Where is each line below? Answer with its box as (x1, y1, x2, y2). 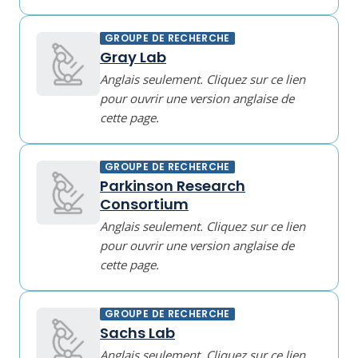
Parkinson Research (100, 176, 245, 196)
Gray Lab (100, 47, 166, 67)
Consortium (100, 194, 189, 214)
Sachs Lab (100, 323, 175, 343)
